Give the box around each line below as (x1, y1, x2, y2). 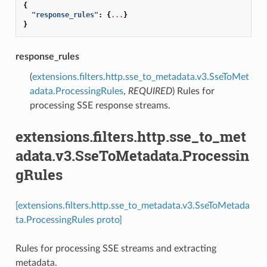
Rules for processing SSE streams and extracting (15, 243, 216, 253)
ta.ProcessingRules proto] (15, 215, 122, 225)
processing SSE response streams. (29, 100, 170, 110)
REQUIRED (128, 86, 172, 96)
